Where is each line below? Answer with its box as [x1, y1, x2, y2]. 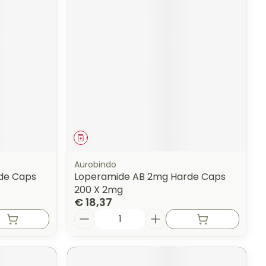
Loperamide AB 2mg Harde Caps [74, 169, 226, 183]
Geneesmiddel [86, 132, 140, 142]
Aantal [74, 207, 106, 221]
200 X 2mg [74, 182, 123, 197]
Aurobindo [74, 158, 117, 170]
